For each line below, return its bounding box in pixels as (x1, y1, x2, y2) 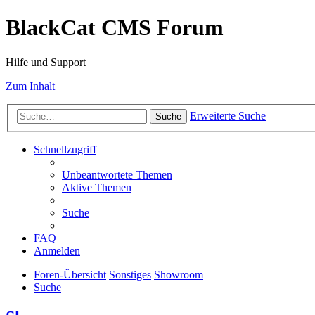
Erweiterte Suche (190, 110, 266, 122)
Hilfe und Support (6, 56, 86, 68)
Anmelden (34, 245, 80, 257)
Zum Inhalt (6, 79, 55, 92)
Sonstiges (109, 269, 151, 281)
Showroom (154, 269, 203, 281)
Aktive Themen (62, 181, 131, 194)
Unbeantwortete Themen (62, 169, 172, 181)
